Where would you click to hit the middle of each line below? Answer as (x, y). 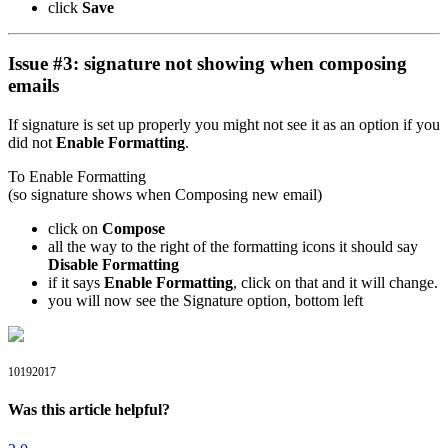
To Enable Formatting (77, 176)
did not (32, 142)
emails (33, 86)
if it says (76, 282)
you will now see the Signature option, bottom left (205, 300)
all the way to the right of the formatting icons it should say (233, 246)
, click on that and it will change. (335, 282)
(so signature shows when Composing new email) (165, 194)
